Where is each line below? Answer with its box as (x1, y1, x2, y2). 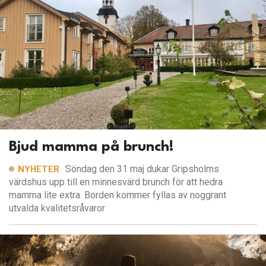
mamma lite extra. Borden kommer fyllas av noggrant (9, 189, 226, 201)
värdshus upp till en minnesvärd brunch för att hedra (9, 176, 223, 188)
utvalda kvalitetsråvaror (9, 202, 105, 214)
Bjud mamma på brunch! (9, 140, 174, 155)
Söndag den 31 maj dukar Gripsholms (65, 163, 220, 175)
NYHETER (18, 164, 59, 175)
